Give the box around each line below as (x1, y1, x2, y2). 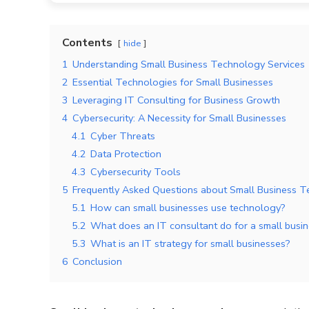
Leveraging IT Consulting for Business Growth (72, 92, 280, 107)
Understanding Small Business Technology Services (72, 57, 305, 71)
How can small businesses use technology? (90, 200, 286, 215)
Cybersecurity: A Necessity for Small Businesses (72, 110, 286, 125)
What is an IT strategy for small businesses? (90, 236, 290, 250)
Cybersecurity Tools (90, 164, 181, 179)
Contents (62, 34, 112, 50)
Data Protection (90, 146, 161, 161)
